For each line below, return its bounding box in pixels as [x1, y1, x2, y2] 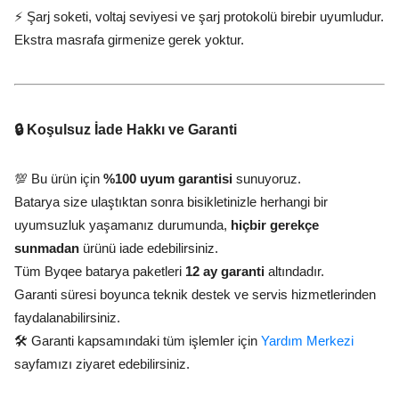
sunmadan [14, 240, 79, 256]
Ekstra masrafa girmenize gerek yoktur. [14, 32, 244, 47]
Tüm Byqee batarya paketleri [14, 264, 185, 279]
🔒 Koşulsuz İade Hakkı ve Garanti [14, 122, 237, 137]
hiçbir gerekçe [231, 217, 319, 232]
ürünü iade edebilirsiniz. [79, 240, 218, 256]
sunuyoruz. [232, 171, 301, 186]
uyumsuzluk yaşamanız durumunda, [14, 217, 231, 232]
